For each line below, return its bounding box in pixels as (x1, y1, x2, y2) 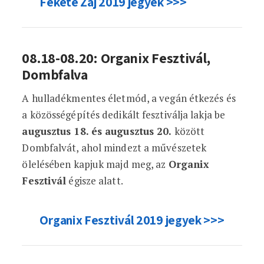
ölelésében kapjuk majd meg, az (22, 157, 169, 171)
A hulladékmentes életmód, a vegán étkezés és (22, 91, 236, 105)
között (171, 124, 205, 138)
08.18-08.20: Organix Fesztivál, (22, 48, 211, 67)
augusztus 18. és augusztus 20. (22, 124, 172, 138)
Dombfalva (22, 65, 88, 84)
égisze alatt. (66, 174, 123, 187)
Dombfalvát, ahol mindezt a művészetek (22, 141, 207, 154)
